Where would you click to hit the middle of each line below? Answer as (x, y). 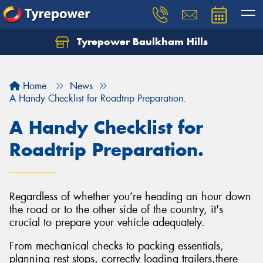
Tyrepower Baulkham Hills (141, 42)
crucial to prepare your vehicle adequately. (107, 222)
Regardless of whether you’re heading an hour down (130, 197)
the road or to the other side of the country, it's (116, 210)
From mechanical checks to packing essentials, (117, 246)
